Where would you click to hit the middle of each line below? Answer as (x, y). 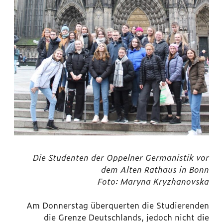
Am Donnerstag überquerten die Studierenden (118, 205)
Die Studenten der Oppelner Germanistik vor (121, 158)
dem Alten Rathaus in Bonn (155, 169)
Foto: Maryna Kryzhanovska (153, 181)
